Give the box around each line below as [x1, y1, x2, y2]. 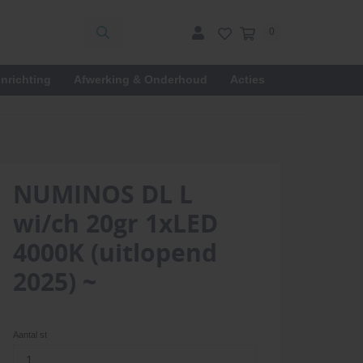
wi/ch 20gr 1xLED [13, 207, 218, 240]
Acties [230, 73, 265, 86]
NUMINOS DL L [13, 177, 193, 211]
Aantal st [13, 330, 47, 340]
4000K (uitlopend [13, 236, 217, 269]
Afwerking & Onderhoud [74, 73, 207, 86]
